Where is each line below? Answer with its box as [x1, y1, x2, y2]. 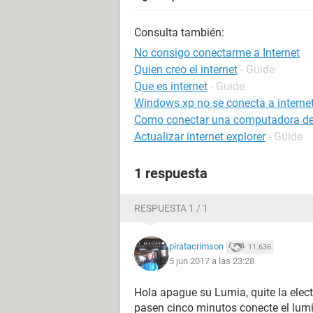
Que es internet [134, 80, 208, 93]
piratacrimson [169, 241, 224, 252]
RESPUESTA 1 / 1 [134, 203, 208, 214]
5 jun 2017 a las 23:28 [169, 255, 254, 266]
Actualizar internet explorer [134, 130, 265, 143]
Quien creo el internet [134, 63, 238, 76]
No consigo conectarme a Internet [134, 46, 300, 59]
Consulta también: [134, 26, 224, 39]
